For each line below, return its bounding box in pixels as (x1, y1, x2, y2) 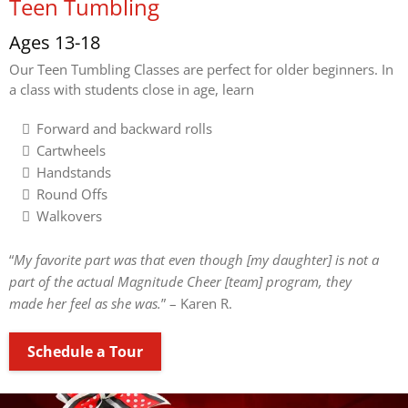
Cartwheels (36, 140, 106, 159)
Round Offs (36, 184, 107, 203)
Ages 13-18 (9, 29, 100, 55)
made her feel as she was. (9, 293, 161, 312)
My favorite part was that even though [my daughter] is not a (14, 250, 379, 269)
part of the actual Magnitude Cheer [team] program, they (9, 271, 352, 291)
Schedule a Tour (27, 341, 143, 362)
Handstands (36, 162, 111, 181)
